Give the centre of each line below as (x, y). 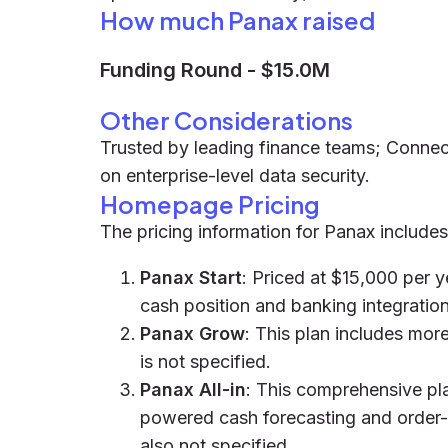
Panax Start (191, 277)
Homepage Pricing (210, 204)
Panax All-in (193, 389)
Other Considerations (226, 120)
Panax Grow (192, 333)
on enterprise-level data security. (235, 175)
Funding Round (171, 70)
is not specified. (205, 361)
